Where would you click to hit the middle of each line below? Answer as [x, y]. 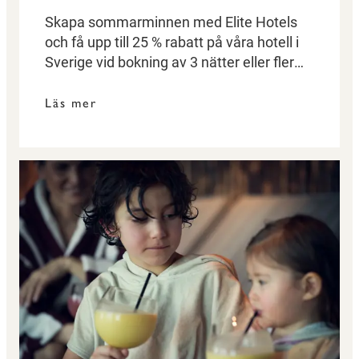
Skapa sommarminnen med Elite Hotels [171, 22]
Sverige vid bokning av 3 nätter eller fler [169, 62]
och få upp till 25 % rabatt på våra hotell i [172, 42]
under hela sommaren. [117, 82]
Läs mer [71, 103]
